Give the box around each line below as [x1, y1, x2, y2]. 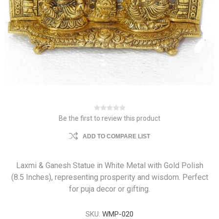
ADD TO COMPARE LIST [83, 133, 150, 140]
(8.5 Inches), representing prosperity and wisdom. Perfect [11, 173, 208, 182]
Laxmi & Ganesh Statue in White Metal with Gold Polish [16, 161, 203, 170]
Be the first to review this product [59, 114, 160, 122]
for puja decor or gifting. [69, 184, 150, 194]
